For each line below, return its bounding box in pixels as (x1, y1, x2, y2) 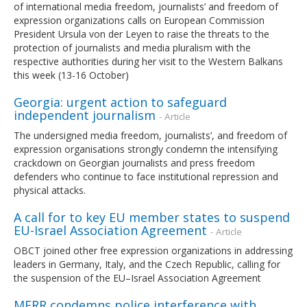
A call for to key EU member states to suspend (14, 208, 290, 225)
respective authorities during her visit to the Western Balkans (14, 54, 283, 68)
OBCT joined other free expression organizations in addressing (14, 243, 293, 257)
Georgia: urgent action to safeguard (14, 93, 227, 110)
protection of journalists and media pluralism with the (14, 40, 251, 54)
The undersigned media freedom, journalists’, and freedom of (14, 128, 287, 142)
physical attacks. (14, 183, 86, 197)
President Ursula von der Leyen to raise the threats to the (14, 27, 269, 40)
